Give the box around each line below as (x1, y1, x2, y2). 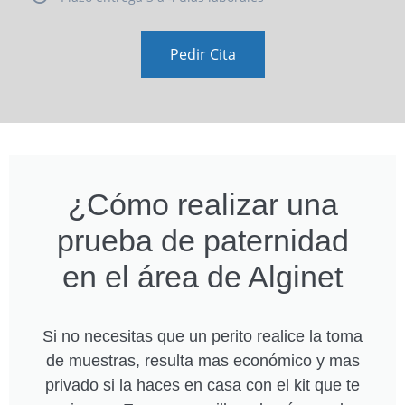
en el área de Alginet (62, 259, 343, 294)
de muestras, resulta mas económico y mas (45, 351, 360, 370)
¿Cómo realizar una (67, 186, 338, 221)
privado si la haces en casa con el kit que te (45, 375, 360, 394)
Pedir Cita (169, 43, 236, 64)
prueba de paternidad (56, 222, 349, 258)
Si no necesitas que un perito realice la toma (42, 326, 363, 345)
